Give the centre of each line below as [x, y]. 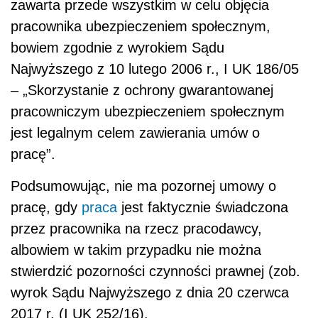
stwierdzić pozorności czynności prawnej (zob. [155, 272]
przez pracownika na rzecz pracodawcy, [136, 229]
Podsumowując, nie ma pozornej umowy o [143, 186]
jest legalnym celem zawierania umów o [135, 133]
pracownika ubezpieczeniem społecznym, [141, 27]
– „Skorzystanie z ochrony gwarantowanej [142, 91]
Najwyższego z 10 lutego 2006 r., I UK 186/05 [155, 69]
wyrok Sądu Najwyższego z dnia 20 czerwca [150, 293]
